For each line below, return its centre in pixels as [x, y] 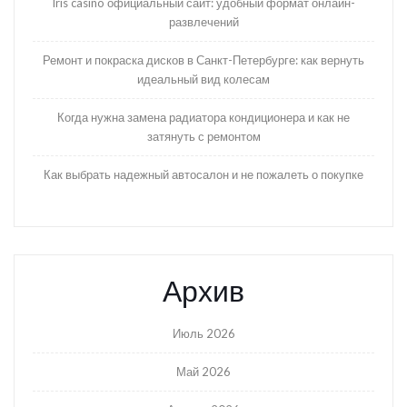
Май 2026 [203, 372]
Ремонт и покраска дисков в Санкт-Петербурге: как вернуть [203, 60]
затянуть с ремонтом [203, 137]
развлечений [203, 22]
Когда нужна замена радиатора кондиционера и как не [203, 118]
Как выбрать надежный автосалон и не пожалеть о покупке [203, 175]
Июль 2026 [203, 334]
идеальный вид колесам [203, 79]
